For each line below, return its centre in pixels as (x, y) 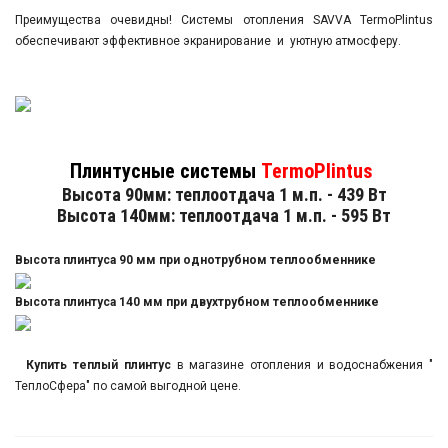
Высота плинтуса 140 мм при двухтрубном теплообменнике (197, 302)
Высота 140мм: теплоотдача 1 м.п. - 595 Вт (224, 216)
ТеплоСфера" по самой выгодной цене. (128, 386)
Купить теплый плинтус (98, 365)
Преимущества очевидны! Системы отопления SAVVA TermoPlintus (224, 20)
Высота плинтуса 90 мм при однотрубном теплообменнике (195, 260)
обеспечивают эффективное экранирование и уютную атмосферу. (208, 41)
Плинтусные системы (163, 171)
